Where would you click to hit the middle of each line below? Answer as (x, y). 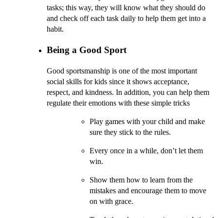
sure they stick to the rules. (130, 132)
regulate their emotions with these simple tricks (118, 103)
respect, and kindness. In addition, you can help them (128, 92)
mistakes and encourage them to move (148, 190)
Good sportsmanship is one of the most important (122, 71)
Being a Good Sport (87, 50)
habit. (55, 29)
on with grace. (111, 201)
